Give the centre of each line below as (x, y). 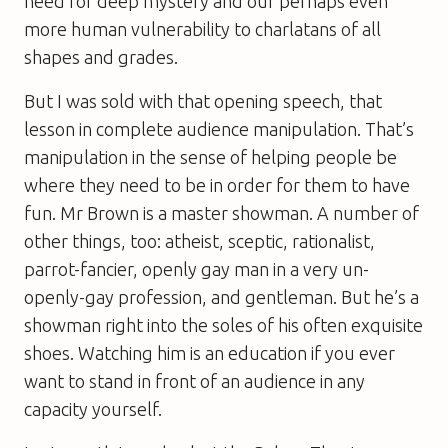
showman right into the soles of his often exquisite (223, 324)
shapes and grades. (101, 56)
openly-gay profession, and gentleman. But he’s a (221, 296)
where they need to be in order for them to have (217, 184)
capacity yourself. (93, 408)
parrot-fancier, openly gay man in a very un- (196, 268)
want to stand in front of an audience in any (194, 380)
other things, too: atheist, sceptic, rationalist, (199, 240)
